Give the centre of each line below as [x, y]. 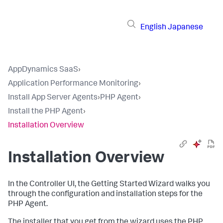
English [153, 28]
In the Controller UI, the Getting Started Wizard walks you [109, 185]
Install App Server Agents [53, 98]
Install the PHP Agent [46, 112]
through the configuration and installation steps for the [105, 195]
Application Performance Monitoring [73, 84]
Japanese [185, 28]
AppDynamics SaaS [43, 70]
